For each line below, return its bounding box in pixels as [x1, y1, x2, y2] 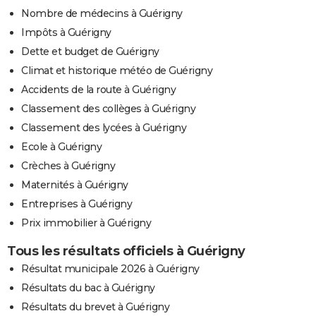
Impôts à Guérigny [21, 26, 111, 39]
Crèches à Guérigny [21, 159, 115, 173]
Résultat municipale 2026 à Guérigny [21, 262, 200, 276]
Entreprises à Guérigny [21, 197, 132, 211]
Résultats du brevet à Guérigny [21, 300, 169, 314]
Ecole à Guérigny [21, 140, 102, 154]
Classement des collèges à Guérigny [21, 102, 195, 116]
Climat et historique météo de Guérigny [21, 64, 212, 78]
